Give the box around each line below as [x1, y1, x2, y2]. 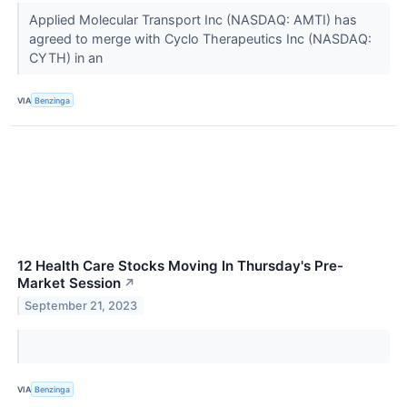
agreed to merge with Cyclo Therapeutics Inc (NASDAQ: [28, 31, 372, 47]
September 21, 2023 [25, 299, 138, 313]
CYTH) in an [28, 50, 110, 66]
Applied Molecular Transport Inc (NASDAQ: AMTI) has [28, 12, 357, 28]
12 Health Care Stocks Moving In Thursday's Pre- [17, 257, 343, 275]
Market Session [17, 274, 121, 293]
